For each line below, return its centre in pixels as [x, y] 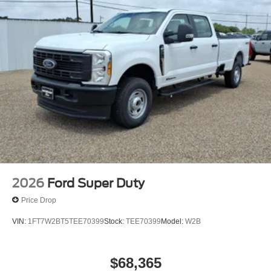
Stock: [115, 221]
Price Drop [39, 200]
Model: [173, 221]
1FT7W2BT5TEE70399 [66, 221]
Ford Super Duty [96, 184]
